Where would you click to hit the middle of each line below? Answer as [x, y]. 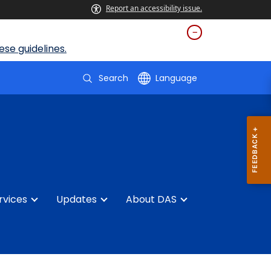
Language [176, 78]
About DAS [151, 199]
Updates [77, 199]
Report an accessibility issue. [154, 8]
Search [113, 78]
